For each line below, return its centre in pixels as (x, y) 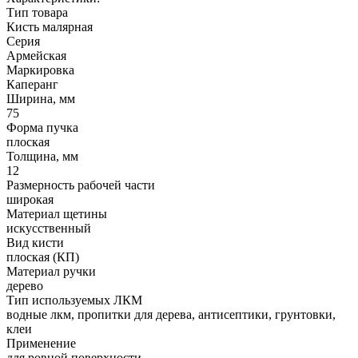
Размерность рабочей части (81, 185)
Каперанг (32, 85)
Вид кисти (35, 243)
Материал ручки (51, 272)
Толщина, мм (42, 157)
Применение (41, 344)
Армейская (36, 56)
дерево (25, 286)
